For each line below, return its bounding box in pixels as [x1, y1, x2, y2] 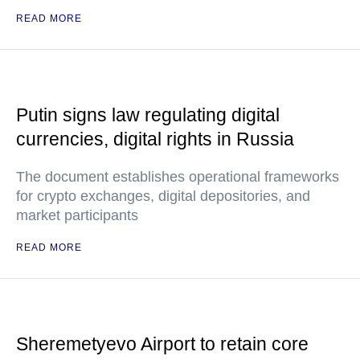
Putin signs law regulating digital [16, 104, 280, 125]
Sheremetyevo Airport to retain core [16, 333, 309, 354]
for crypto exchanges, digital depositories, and [16, 188, 310, 204]
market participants [16, 207, 138, 223]
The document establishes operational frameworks [16, 169, 339, 185]
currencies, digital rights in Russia [16, 129, 294, 149]
